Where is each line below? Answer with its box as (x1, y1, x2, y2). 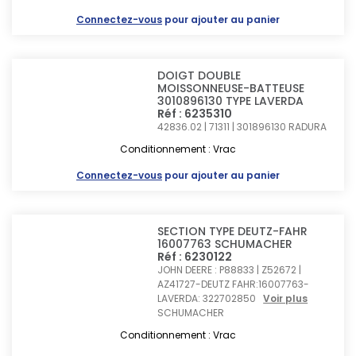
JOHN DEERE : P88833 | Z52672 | (157, 263, 302, 277)
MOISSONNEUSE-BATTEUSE (157, 80, 305, 96)
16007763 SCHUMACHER (157, 236, 293, 252)
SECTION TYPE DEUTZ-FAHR (157, 223, 308, 239)
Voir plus (263, 292, 308, 305)
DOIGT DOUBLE (157, 68, 242, 83)
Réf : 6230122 (157, 249, 233, 265)
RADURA (288, 120, 327, 133)
